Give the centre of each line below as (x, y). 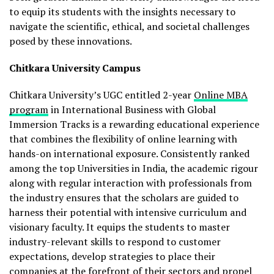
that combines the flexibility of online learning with (123, 139)
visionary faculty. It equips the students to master (120, 227)
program (29, 110)
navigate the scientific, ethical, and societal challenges (129, 27)
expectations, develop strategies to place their (112, 257)
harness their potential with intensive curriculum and (128, 213)
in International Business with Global (132, 110)
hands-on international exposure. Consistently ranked (129, 154)
